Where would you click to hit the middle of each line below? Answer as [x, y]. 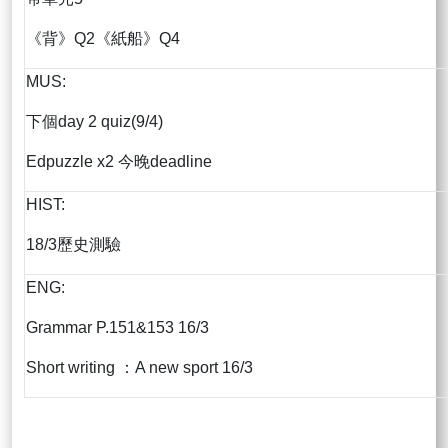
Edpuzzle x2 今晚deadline [119, 162]
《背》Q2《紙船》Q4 [103, 39]
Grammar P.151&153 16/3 [117, 328]
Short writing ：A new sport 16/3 [139, 368]
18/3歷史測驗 [73, 245]
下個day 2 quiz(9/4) [94, 122]
